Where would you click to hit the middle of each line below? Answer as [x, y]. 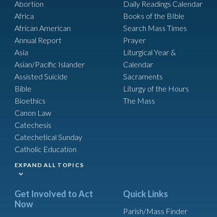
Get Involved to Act [54, 194]
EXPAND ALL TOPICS [49, 165]
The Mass [139, 100]
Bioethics [30, 100]
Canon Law [33, 112]
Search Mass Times [155, 28]
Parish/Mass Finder [155, 211]
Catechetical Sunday [48, 137]
